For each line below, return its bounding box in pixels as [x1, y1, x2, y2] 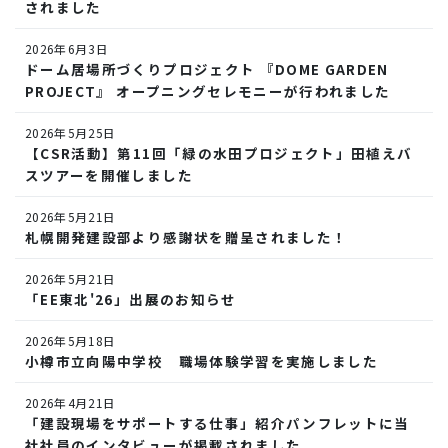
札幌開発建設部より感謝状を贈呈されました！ [25, 226, 348, 247]
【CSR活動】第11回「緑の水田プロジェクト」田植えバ [25, 142, 413, 163]
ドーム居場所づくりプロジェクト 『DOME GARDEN [25, 58, 389, 79]
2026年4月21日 [25, 393, 117, 411]
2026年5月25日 [25, 123, 117, 141]
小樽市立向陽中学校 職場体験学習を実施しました [25, 350, 379, 371]
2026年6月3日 [25, 39, 110, 57]
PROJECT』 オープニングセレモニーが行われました [25, 80, 391, 101]
